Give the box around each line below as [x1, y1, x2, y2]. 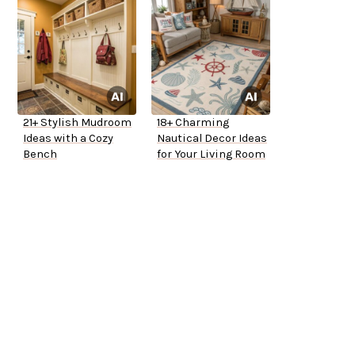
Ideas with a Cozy [23, 132, 113, 146]
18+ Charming [157, 116, 229, 130]
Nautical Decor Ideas [157, 132, 267, 146]
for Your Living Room [157, 147, 265, 162]
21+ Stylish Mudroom [23, 116, 132, 130]
